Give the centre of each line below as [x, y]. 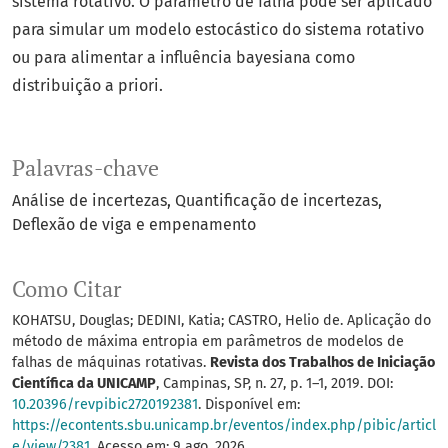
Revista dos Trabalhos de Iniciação [322, 363]
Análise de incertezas [89, 201]
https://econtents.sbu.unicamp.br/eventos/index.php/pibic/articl [224, 426]
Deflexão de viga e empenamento [134, 225]
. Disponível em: [249, 405]
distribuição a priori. [87, 86]
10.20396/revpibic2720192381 [105, 405]
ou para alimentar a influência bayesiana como [183, 58]
